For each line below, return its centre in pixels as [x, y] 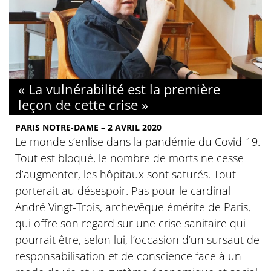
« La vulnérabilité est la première [119, 89]
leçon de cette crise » [83, 104]
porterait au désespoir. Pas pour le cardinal [123, 190]
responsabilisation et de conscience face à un [128, 256]
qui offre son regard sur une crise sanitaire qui [130, 223]
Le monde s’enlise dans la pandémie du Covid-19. [138, 141]
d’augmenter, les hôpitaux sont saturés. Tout [126, 174]
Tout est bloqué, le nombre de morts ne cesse [129, 158]
